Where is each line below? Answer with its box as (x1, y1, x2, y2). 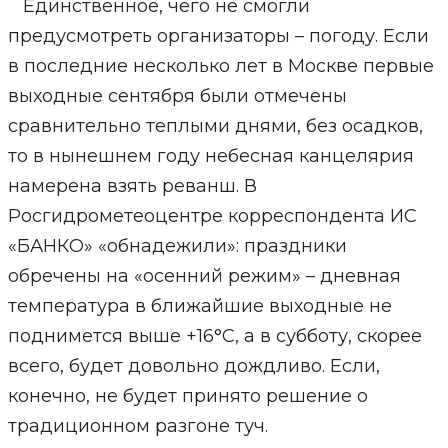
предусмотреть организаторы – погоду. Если (7, 25, 429, 47)
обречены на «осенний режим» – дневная (7, 265, 401, 287)
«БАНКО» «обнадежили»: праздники (7, 235, 347, 257)
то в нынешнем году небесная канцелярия (7, 145, 414, 167)
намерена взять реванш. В (7, 175, 257, 197)
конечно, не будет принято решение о (7, 385, 368, 407)
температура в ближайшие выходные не (7, 295, 392, 317)
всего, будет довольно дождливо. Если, (7, 355, 380, 377)
